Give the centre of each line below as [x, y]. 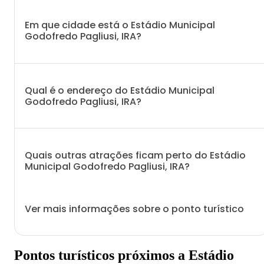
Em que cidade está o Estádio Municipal [120, 25]
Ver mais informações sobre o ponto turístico [134, 209]
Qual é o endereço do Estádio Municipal [120, 90]
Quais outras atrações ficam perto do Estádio [135, 155]
